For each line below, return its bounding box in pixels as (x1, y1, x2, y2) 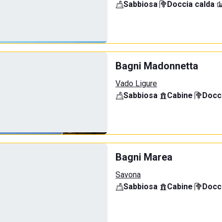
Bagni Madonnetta (115, 60, 198, 72)
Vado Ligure (115, 79, 157, 88)
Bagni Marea (115, 151, 172, 163)
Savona (115, 170, 141, 179)
